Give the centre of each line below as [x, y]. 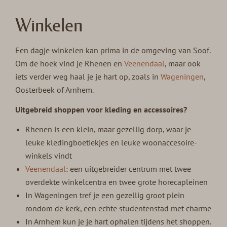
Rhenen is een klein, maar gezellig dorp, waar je [108, 129]
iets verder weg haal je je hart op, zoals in [88, 77]
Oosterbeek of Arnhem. [55, 90]
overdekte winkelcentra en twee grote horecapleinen [117, 182]
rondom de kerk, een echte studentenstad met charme [119, 209]
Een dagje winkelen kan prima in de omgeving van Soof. [113, 50]
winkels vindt [49, 156]
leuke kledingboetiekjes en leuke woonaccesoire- [111, 143]
